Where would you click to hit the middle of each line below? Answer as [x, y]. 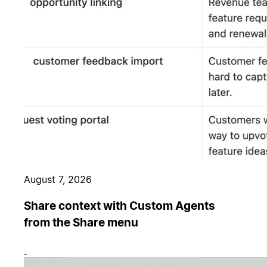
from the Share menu [81, 223]
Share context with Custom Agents [119, 206]
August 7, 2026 [58, 180]
